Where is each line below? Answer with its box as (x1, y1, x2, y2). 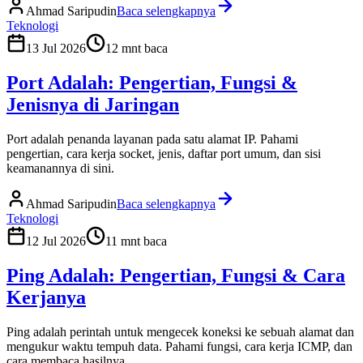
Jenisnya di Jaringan (6, 93, 179, 115)
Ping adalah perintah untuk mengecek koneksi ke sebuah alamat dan (6, 324, 354, 339)
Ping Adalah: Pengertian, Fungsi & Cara (6, 264, 345, 286)
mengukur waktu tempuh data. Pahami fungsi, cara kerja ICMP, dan (6, 339, 352, 353)
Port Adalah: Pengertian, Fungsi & (6, 71, 297, 93)
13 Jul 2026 (26, 41, 86, 55)
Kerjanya (6, 286, 86, 308)
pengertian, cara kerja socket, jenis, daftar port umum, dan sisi (6, 146, 321, 160)
